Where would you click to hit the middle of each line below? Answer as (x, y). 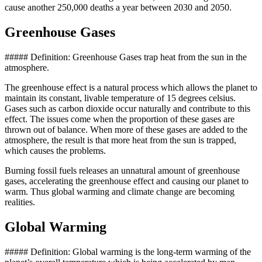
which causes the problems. (55, 150)
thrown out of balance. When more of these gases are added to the (126, 129)
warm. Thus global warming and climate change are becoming (120, 191)
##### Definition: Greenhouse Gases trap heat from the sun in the (126, 57)
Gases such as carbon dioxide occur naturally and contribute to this (127, 108)
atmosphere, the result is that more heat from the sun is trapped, (120, 140)
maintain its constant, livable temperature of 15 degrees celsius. (120, 98)
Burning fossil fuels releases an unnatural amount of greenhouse (122, 170)
